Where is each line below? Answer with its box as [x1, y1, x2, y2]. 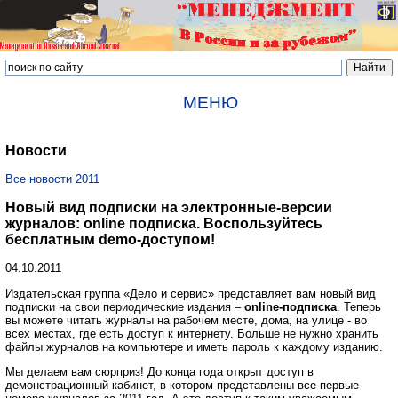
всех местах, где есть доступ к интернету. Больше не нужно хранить [5, 326, 378, 340]
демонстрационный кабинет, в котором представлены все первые [5, 378, 359, 393]
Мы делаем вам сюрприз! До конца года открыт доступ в [5, 365, 314, 379]
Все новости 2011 [5, 172, 99, 187]
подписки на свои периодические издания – [5, 299, 244, 314]
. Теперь [337, 299, 381, 314]
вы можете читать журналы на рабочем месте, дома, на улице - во [5, 313, 367, 327]
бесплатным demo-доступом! [5, 231, 215, 247]
